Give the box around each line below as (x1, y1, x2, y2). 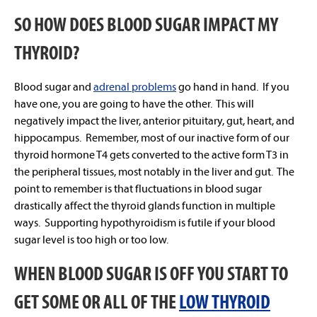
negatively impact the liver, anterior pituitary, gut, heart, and (14, 113, 294, 127)
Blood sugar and (14, 79, 93, 93)
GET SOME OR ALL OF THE (14, 289, 179, 313)
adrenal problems (93, 79, 176, 93)
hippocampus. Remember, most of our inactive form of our (14, 130, 289, 144)
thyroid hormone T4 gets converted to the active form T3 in (14, 147, 289, 161)
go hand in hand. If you (176, 79, 289, 93)
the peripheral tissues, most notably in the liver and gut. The (14, 164, 294, 178)
